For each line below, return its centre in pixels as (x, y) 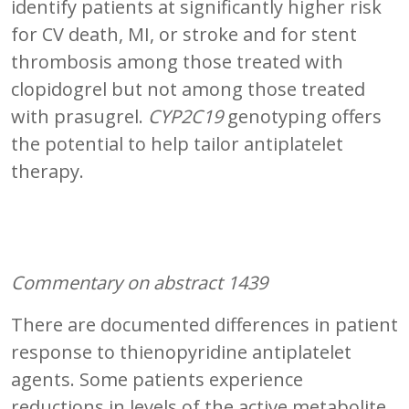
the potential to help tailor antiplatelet (177, 143)
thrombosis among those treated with (177, 61)
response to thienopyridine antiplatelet (181, 351)
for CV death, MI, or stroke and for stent (184, 34)
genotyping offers (302, 116)
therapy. (47, 171)
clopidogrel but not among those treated (188, 89)
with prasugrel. (79, 116)
